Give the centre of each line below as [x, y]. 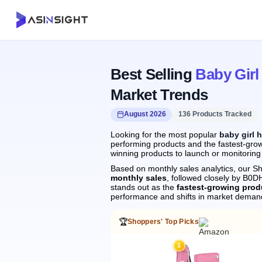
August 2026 [145, 114]
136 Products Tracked [215, 114]
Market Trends [159, 95]
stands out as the [144, 187]
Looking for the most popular [165, 134]
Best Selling [153, 74]
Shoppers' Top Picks [163, 221]
